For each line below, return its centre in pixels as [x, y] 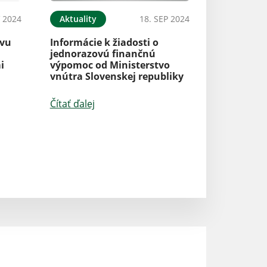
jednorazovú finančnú [103, 54]
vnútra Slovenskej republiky [117, 77]
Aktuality [78, 19]
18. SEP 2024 [164, 19]
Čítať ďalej [72, 104]
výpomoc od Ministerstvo [110, 65]
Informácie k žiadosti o [104, 43]
